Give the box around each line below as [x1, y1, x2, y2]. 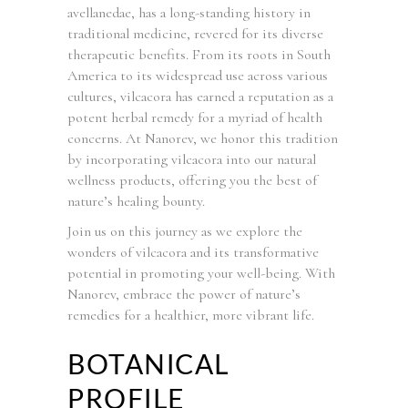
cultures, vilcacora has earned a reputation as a [67, 87, 333, 106]
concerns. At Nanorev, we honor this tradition [67, 128, 338, 148]
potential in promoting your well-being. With [67, 263, 335, 282]
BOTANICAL [67, 352, 229, 380]
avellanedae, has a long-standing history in [67, 3, 311, 22]
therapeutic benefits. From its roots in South [67, 45, 331, 64]
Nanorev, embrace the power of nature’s [67, 284, 301, 303]
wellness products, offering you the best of [67, 170, 317, 189]
